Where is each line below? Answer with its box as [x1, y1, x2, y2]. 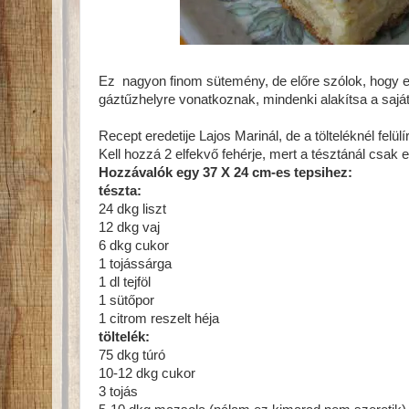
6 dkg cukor [99, 238, 169, 253]
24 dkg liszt [99, 202, 166, 216]
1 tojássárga [99, 257, 172, 271]
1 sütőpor [99, 293, 154, 308]
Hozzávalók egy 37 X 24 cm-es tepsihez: [99, 165, 352, 180]
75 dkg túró [99, 348, 165, 362]
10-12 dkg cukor [99, 366, 195, 381]
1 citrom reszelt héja [99, 311, 219, 326]
